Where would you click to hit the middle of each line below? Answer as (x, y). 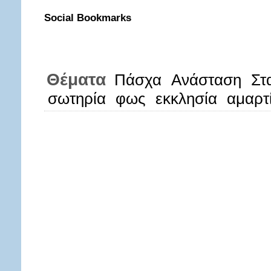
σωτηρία (77, 99)
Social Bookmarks (88, 18)
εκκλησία (186, 99)
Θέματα (76, 79)
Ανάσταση (206, 80)
